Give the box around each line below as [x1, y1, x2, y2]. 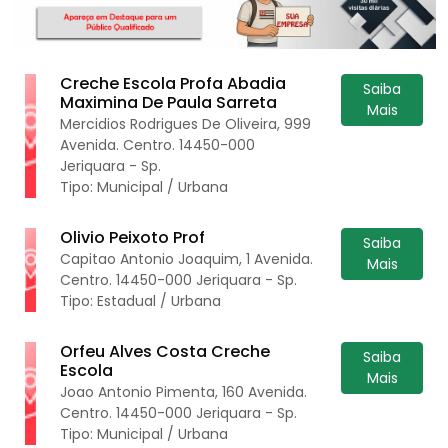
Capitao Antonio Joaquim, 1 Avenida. [60, 248, 314, 269]
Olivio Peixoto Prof [60, 225, 206, 249]
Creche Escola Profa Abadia [60, 71, 287, 95]
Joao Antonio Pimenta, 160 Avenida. [60, 381, 308, 402]
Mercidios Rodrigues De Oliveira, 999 [60, 113, 312, 134]
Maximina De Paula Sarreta [60, 90, 278, 114]
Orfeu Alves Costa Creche [60, 339, 271, 363]
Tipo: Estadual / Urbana [60, 290, 222, 311]
